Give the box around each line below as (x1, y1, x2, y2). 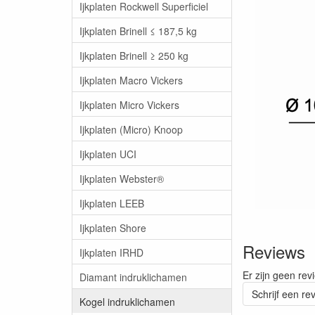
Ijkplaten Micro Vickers (79, 97, 179, 112)
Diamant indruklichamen (79, 269, 187, 284)
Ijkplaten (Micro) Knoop (79, 122, 183, 136)
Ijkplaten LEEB (79, 195, 144, 210)
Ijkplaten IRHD (79, 245, 143, 259)
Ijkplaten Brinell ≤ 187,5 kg (79, 23, 197, 38)
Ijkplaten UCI (79, 146, 136, 161)
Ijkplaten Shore (79, 220, 146, 235)
